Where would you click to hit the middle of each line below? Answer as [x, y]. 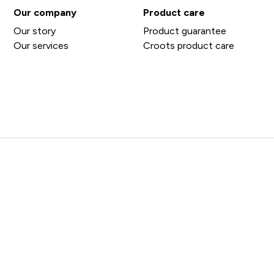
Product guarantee [184, 31]
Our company [45, 13]
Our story [35, 31]
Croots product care [188, 46]
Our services [41, 46]
